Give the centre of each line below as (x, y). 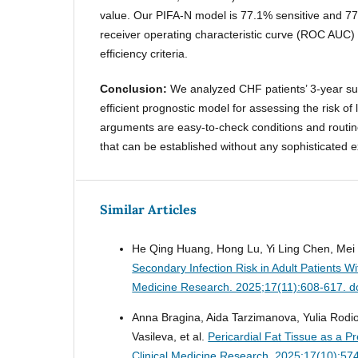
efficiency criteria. (144, 54)
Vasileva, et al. (170, 337)
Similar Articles (149, 210)
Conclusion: (135, 89)
